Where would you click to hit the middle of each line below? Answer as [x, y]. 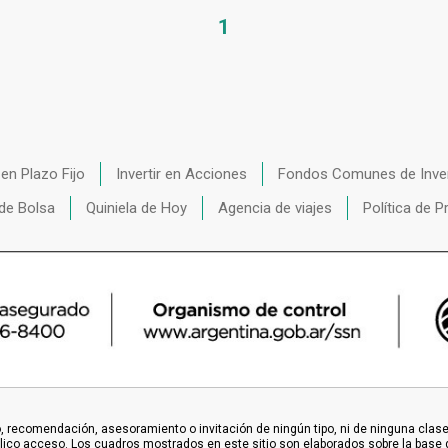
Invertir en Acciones [181, 173]
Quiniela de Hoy [136, 207]
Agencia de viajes [275, 207]
